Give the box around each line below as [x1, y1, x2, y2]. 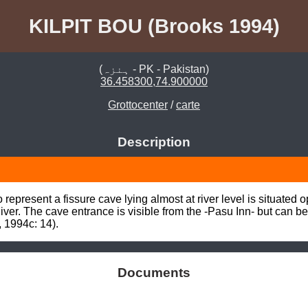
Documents [118, 265, 190, 280]
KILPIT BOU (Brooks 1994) [28, 14, 280, 37]
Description [118, 135, 190, 150]
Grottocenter [108, 99, 168, 111]
